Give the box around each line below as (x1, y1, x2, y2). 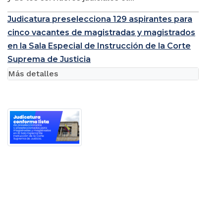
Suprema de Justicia (7, 55, 91, 64)
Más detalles (8, 69, 58, 79)
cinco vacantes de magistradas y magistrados (7, 28, 195, 38)
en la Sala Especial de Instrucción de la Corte (7, 41, 191, 51)
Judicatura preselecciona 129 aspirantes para (7, 14, 192, 24)
